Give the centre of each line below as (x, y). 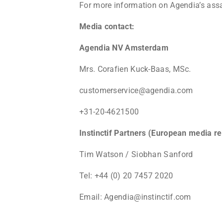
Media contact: (107, 26)
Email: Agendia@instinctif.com (135, 197)
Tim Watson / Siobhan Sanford (136, 154)
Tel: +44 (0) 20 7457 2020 (126, 175)
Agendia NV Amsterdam (124, 48)
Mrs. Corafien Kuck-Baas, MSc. (135, 69)
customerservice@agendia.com (136, 90)
